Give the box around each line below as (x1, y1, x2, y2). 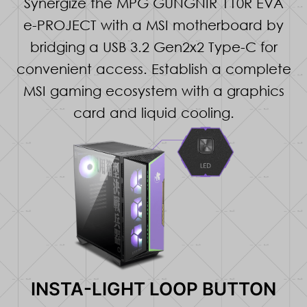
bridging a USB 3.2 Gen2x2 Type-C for (29, 38, 278, 55)
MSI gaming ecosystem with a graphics (23, 82, 284, 99)
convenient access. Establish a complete (16, 60, 291, 77)
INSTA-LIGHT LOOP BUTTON (31, 278, 276, 300)
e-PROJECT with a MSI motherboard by (23, 16, 284, 33)
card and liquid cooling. (73, 103, 234, 121)
